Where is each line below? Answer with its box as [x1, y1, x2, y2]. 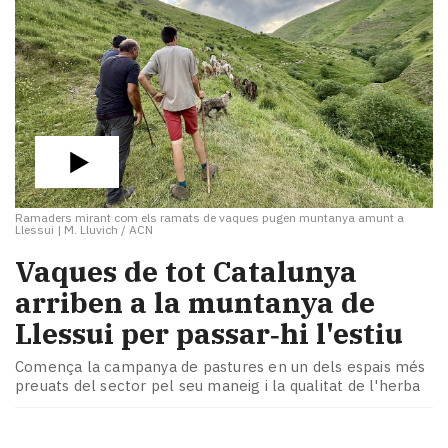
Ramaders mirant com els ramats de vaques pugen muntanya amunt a [15, 210, 404, 225]
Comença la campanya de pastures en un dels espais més [15, 357, 426, 377]
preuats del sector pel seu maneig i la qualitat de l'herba [15, 376, 421, 396]
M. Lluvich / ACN [64, 222, 153, 237]
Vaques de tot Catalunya [15, 252, 357, 290]
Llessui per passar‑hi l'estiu [15, 314, 403, 352]
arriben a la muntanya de [15, 283, 375, 321]
